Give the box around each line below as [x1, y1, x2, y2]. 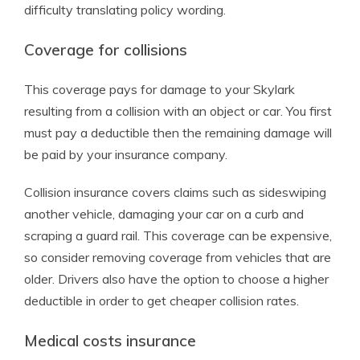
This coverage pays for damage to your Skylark [24, 81, 295, 97]
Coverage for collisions [24, 40, 187, 59]
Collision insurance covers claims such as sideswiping [24, 184, 326, 200]
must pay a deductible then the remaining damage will [24, 125, 332, 141]
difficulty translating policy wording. [24, 2, 226, 18]
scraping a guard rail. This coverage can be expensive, [24, 227, 332, 243]
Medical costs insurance [24, 331, 196, 350]
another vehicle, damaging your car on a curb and [24, 206, 304, 222]
